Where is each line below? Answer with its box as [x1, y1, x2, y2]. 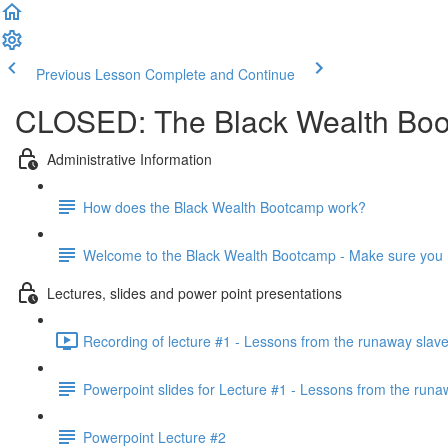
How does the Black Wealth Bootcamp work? [83, 196, 366, 217]
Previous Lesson [36, 64, 141, 84]
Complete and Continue [145, 64, 295, 84]
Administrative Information [47, 148, 212, 169]
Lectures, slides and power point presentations [47, 282, 342, 303]
